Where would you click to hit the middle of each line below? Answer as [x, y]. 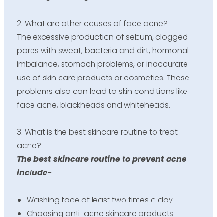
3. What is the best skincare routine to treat [97, 132]
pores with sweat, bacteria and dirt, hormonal [103, 51]
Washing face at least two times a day [100, 200]
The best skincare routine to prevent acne [101, 159]
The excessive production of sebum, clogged [102, 37]
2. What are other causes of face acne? [92, 24]
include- [35, 173]
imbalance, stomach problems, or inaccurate [102, 64]
